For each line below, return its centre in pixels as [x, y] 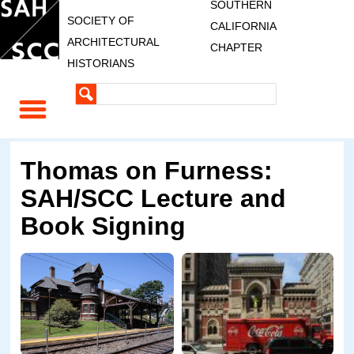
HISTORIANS [101, 63]
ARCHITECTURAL [113, 42]
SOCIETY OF [101, 21]
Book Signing [104, 226]
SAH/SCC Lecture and [154, 199]
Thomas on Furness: [147, 171]
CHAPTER [236, 47]
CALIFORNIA [243, 26]
